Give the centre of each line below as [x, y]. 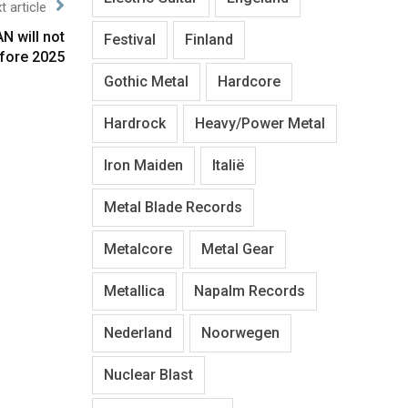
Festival [130, 39]
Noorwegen [240, 332]
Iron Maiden [143, 165]
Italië [228, 165]
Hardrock [135, 123]
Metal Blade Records [173, 207]
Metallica [134, 291]
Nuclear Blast [148, 374]
